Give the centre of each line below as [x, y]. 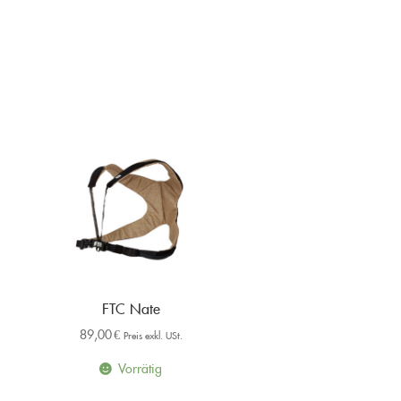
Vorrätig [141, 365]
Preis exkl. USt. [153, 333]
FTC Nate [131, 306]
